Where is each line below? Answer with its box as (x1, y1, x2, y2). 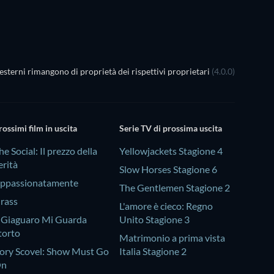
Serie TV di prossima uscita (119, 123, 222, 134)
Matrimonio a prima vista (119, 232, 225, 244)
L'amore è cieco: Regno (119, 200, 213, 212)
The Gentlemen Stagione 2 (119, 182, 230, 194)
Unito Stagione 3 (119, 213, 190, 226)
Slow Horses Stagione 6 (119, 163, 217, 176)
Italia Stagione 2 (119, 245, 187, 257)
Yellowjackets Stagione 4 (119, 145, 223, 157)
